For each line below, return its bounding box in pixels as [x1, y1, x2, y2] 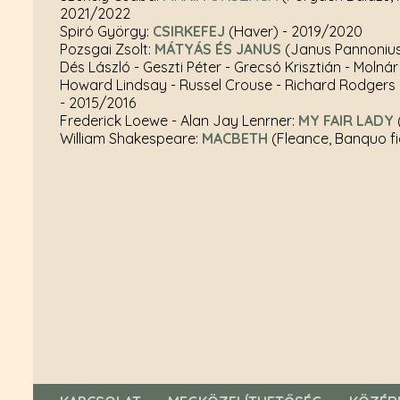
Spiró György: [60, 21, 153, 40]
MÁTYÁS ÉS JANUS [154, 39, 281, 58]
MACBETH [202, 129, 268, 147]
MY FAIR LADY [298, 111, 394, 129]
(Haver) [225, 21, 282, 40]
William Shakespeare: [60, 129, 202, 147]
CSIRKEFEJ [153, 21, 225, 40]
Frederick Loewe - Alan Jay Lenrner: [60, 111, 298, 129]
